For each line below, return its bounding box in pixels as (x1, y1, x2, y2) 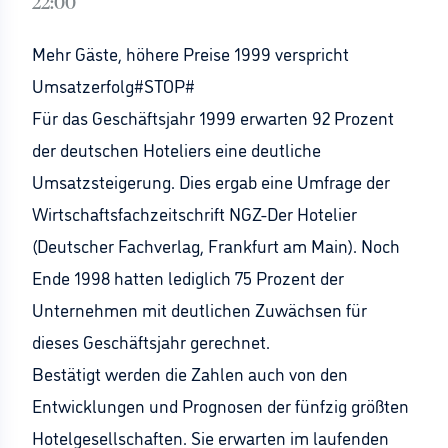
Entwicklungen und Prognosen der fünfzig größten (32, 393, 409, 417)
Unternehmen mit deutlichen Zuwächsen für (32, 297, 367, 321)
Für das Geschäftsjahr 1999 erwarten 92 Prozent (32, 105, 394, 129)
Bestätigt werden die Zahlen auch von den (32, 361, 348, 385)
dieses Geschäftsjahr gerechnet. (32, 329, 270, 353)
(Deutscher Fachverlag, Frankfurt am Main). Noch (32, 233, 400, 257)
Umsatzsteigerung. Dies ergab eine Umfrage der (32, 169, 390, 193)
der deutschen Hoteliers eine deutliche (32, 137, 321, 161)
